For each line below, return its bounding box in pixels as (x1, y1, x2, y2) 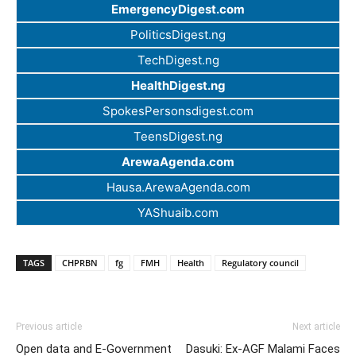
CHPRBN (62, 257, 98, 269)
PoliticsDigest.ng (130, 27, 226, 43)
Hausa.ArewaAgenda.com (106, 180, 250, 195)
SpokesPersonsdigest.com (103, 103, 253, 119)
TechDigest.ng (137, 52, 219, 68)
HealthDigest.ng (130, 78, 226, 94)
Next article (292, 321, 340, 333)
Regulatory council (222, 257, 299, 269)
